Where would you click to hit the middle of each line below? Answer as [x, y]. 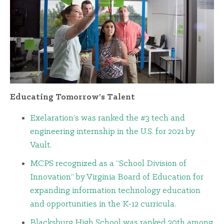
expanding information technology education [115, 190]
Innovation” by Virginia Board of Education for [117, 177]
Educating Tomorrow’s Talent [72, 97]
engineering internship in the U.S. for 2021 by [112, 131]
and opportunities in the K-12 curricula [102, 204]
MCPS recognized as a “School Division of [108, 163]
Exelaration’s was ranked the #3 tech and [107, 118]
